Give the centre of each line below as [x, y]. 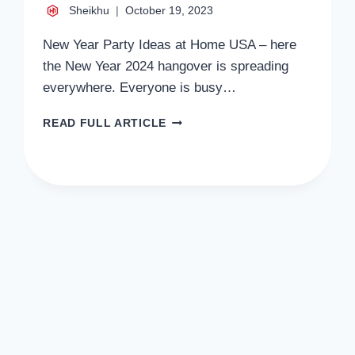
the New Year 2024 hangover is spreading [166, 67]
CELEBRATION [208, 253]
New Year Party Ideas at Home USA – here [170, 45]
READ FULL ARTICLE [105, 124]
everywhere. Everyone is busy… [140, 88]
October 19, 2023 [170, 11]
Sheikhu [90, 11]
